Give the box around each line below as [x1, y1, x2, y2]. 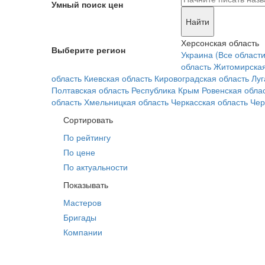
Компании [63, 226, 102, 238]
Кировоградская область [154, 72, 249, 84]
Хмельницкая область [84, 96, 169, 108]
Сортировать [63, 114, 113, 125]
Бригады [63, 211, 96, 223]
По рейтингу [63, 131, 111, 143]
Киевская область [84, 72, 152, 84]
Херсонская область [181, 37, 260, 49]
